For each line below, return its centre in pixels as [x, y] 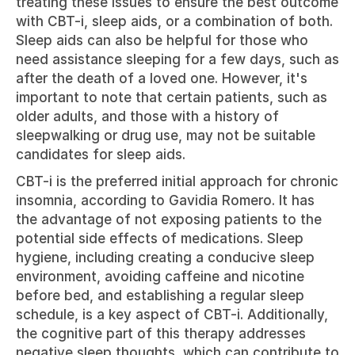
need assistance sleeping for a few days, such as [177, 59]
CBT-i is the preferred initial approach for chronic [177, 181]
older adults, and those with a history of [147, 116]
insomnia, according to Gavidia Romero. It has [165, 200]
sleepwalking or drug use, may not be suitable [166, 136]
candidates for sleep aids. [101, 155]
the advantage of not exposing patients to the [169, 219]
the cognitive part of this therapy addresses [161, 334]
